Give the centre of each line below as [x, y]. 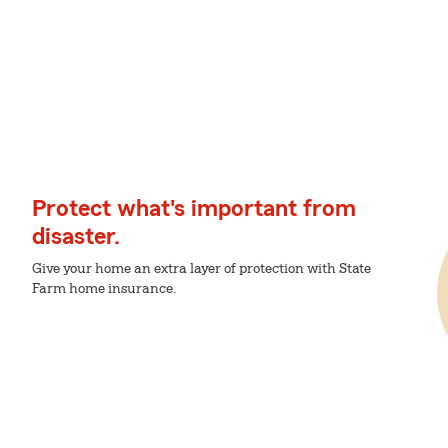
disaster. [76, 237]
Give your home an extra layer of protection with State [201, 269]
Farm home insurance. [104, 289]
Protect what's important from [194, 209]
